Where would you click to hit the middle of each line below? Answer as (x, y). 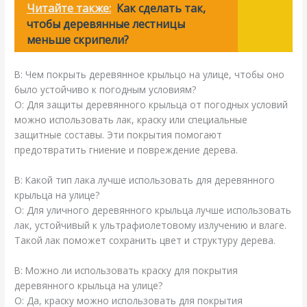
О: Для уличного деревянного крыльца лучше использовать (153, 210)
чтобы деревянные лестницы (106, 24)
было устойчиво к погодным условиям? (106, 89)
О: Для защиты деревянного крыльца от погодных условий (151, 104)
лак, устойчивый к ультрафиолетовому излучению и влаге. (151, 225)
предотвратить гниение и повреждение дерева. (126, 149)
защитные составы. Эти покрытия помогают (119, 134)
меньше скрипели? (78, 39)
